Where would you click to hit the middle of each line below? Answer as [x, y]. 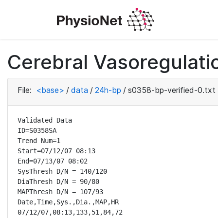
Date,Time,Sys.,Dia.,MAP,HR [68, 202]
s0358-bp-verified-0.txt [172, 90]
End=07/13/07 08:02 [53, 161]
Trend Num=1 [39, 141]
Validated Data [45, 120]
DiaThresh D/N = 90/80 [58, 182]
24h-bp [108, 90]
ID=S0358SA [37, 130]
